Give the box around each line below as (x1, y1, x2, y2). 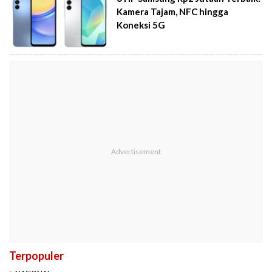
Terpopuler (9, 249, 64, 263)
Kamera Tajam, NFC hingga (117, 5, 229, 17)
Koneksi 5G (117, 19, 166, 30)
